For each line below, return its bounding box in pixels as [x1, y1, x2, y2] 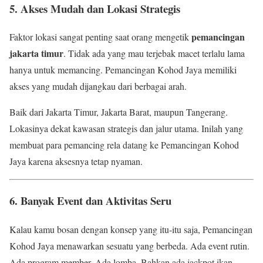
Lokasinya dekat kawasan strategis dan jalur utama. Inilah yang [9, 122, 243, 135]
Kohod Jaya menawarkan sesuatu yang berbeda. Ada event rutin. [9, 239, 249, 252]
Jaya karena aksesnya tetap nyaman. [9, 155, 143, 168]
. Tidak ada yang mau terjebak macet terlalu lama [63, 47, 245, 60]
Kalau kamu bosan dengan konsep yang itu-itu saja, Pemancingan [9, 222, 252, 235]
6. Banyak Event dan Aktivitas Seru [9, 193, 171, 209]
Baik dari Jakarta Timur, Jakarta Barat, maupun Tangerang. [9, 106, 228, 119]
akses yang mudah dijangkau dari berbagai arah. [9, 80, 187, 93]
